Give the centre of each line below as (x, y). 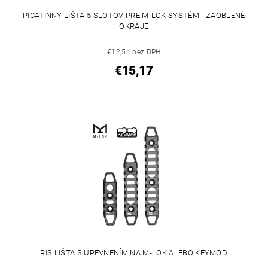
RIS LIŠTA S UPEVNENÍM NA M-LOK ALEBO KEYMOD (134, 253)
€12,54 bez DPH (134, 52)
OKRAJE (134, 26)
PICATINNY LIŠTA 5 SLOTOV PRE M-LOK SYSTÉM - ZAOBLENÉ (134, 16)
